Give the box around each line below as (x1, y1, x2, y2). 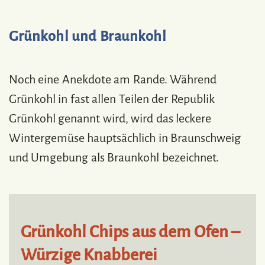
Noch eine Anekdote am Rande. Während (9, 73, 217, 86)
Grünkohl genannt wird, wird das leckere (9, 112, 212, 125)
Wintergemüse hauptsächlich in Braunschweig (9, 131, 241, 145)
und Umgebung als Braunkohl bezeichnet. (9, 151, 219, 164)
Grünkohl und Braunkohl (9, 28, 167, 44)
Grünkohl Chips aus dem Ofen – (21, 223, 240, 241)
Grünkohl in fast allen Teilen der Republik (9, 92, 215, 106)
